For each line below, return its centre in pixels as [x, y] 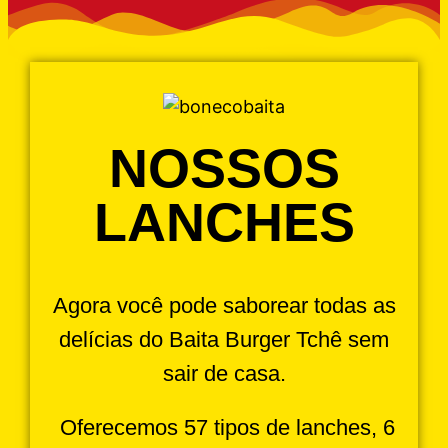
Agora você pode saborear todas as [224, 306]
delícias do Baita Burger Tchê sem [224, 340]
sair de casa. [224, 374]
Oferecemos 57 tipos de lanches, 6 [224, 427]
